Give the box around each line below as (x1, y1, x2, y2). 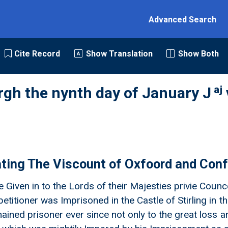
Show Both (178, 49, 219, 59)
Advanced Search (149, 15, 217, 24)
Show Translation (85, 49, 153, 59)
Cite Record (14, 49, 61, 59)
